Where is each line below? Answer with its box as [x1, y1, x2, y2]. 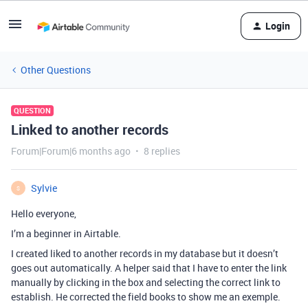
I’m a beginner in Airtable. [11, 227, 121, 240]
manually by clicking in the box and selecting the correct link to [11, 276, 280, 289]
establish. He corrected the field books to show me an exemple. [11, 290, 283, 303]
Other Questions [21, 63, 91, 76]
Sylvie [31, 181, 57, 195]
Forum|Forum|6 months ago [11, 144, 131, 157]
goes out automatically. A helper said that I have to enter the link [11, 261, 287, 274]
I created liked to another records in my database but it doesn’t [11, 247, 278, 260]
